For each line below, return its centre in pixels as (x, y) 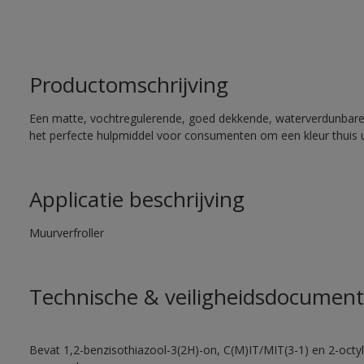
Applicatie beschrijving (136, 199)
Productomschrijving (128, 84)
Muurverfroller (66, 233)
